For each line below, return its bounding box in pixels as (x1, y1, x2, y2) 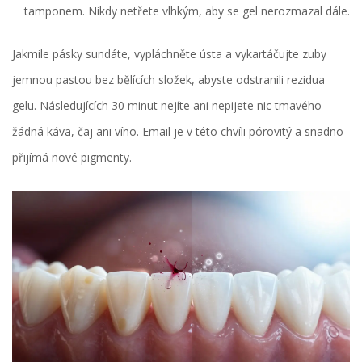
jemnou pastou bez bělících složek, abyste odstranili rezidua (12, 71, 325, 87)
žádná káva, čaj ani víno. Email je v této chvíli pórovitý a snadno (12, 123, 343, 139)
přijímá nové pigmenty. (12, 149, 132, 165)
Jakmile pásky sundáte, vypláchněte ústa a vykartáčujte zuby (12, 45, 326, 61)
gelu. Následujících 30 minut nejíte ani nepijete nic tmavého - (12, 97, 329, 113)
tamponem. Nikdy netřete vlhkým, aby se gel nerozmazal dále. (24, 2, 350, 19)
